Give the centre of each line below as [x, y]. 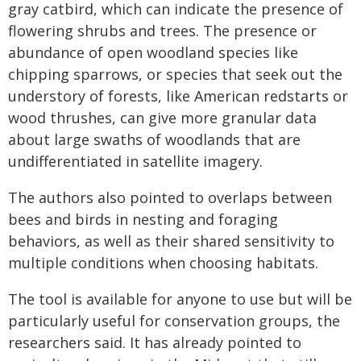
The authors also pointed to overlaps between [170, 197]
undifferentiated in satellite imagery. [135, 161]
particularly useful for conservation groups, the [174, 320]
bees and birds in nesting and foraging [143, 219]
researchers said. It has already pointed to [155, 342]
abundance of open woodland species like [153, 52]
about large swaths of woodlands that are [154, 139]
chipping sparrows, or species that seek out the [175, 74]
